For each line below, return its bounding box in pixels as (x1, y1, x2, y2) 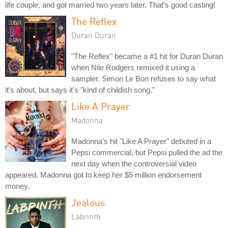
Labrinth (71, 211, 101, 221)
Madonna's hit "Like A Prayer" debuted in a (71, 136, 211, 146)
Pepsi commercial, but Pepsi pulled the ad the (71, 148, 222, 157)
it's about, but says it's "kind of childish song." (5, 85, 155, 94)
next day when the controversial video (71, 159, 196, 168)
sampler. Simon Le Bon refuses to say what (71, 74, 216, 83)
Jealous (71, 196, 105, 208)
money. (5, 181, 30, 190)
